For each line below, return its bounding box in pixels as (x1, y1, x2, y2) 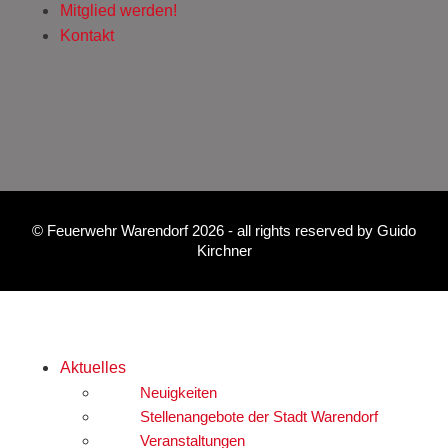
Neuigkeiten (140, 383, 217, 401)
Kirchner (196, 241, 252, 259)
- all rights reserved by (224, 221, 377, 239)
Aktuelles (60, 358, 126, 376)
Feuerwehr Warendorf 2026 (47, 221, 224, 239)
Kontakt (60, 26, 114, 44)
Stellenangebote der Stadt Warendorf (140, 407, 378, 425)
